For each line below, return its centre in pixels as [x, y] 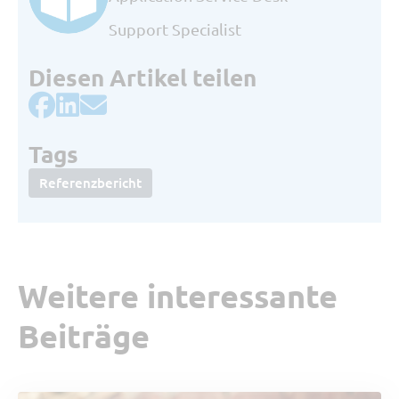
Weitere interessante [178, 296]
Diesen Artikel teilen [142, 77]
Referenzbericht [90, 183]
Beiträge [84, 336]
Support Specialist [175, 29]
